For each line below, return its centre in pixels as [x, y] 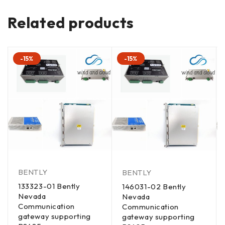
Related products [71, 22]
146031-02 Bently [154, 186]
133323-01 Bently [49, 186]
